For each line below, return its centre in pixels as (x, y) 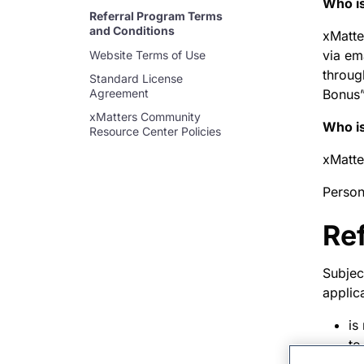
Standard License (136, 78)
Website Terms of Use (147, 54)
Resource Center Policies (155, 132)
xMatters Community (145, 117)
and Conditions (132, 31)
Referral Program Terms (156, 16)
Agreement (119, 93)
